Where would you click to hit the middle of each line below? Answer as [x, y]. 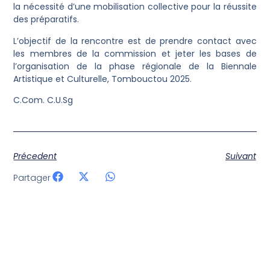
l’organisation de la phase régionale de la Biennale [135, 66]
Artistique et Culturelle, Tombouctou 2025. [103, 79]
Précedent [35, 156]
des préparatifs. [46, 20]
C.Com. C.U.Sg [43, 100]
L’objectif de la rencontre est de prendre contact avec [135, 41]
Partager [32, 177]
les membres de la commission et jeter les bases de [135, 53]
